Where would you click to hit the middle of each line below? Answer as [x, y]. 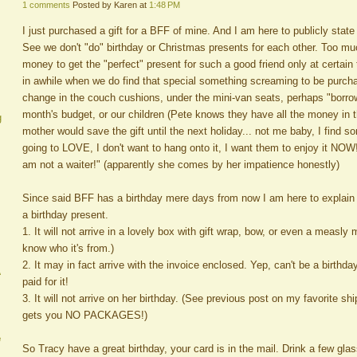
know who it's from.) [68, 249]
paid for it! [45, 282]
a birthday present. [65, 215]
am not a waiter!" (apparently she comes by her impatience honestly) [181, 165]
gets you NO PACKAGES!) [85, 316]
